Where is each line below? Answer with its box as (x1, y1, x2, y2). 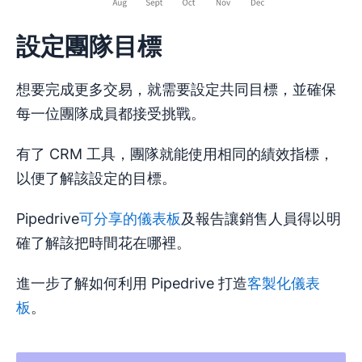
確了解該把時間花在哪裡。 (16, 234, 191, 251)
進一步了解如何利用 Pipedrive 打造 (16, 274, 247, 292)
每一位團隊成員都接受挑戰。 (16, 104, 205, 122)
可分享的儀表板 (79, 209, 181, 227)
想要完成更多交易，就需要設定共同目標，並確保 (16, 80, 336, 98)
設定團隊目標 (16, 31, 162, 61)
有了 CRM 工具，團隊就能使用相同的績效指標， (16, 145, 334, 162)
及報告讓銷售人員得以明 (181, 209, 341, 227)
